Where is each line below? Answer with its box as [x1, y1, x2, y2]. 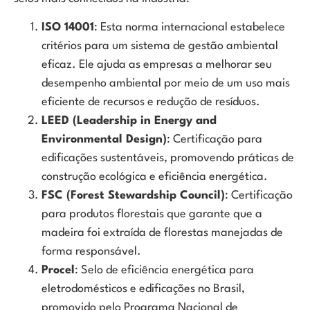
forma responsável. [42, 246, 141, 258]
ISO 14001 [42, 21, 94, 34]
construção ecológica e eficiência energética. [42, 171, 268, 183]
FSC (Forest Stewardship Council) [42, 190, 225, 202]
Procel [42, 264, 75, 277]
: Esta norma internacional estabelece [94, 21, 285, 34]
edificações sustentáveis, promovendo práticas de [42, 152, 294, 165]
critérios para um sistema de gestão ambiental [42, 40, 278, 53]
